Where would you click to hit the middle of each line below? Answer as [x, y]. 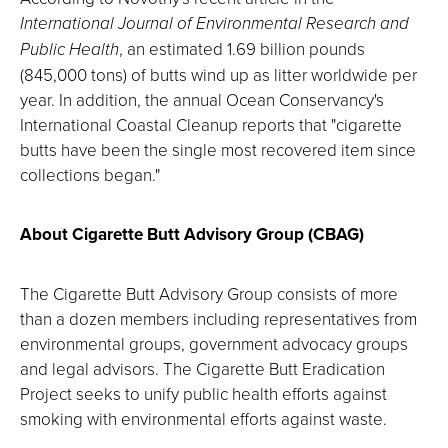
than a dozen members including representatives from [218, 319]
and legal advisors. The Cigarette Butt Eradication [202, 369]
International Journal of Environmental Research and [214, 24]
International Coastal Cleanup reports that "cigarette [211, 125]
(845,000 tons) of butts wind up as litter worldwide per [218, 75]
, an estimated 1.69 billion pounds [242, 49]
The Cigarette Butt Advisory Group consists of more [209, 294]
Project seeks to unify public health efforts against [203, 394]
